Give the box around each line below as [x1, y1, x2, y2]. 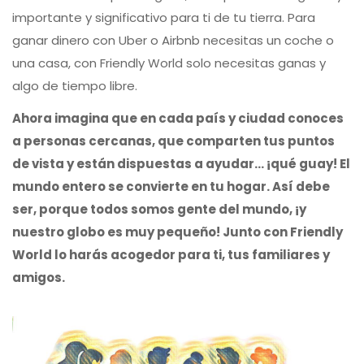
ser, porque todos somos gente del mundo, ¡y [12, 200, 306, 218]
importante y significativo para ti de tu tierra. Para [12, 8, 315, 26]
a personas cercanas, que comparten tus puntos [12, 132, 335, 149]
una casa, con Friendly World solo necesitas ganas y [12, 54, 326, 71]
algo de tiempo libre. [12, 76, 137, 94]
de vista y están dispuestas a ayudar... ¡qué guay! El [12, 154, 350, 172]
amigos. [12, 268, 65, 286]
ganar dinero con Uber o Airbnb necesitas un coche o [12, 31, 334, 49]
